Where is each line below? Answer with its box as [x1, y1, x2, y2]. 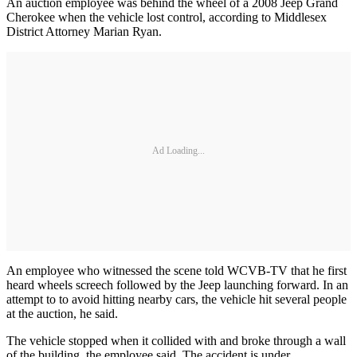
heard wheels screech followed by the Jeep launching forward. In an [6, 277, 348, 292]
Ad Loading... [152, 145, 205, 157]
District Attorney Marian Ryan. [6, 24, 162, 38]
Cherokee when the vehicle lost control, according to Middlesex [6, 10, 327, 24]
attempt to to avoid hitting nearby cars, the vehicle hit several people [6, 292, 347, 306]
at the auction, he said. [6, 306, 118, 320]
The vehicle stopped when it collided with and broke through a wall [6, 333, 346, 347]
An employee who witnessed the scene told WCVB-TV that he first [6, 263, 347, 277]
